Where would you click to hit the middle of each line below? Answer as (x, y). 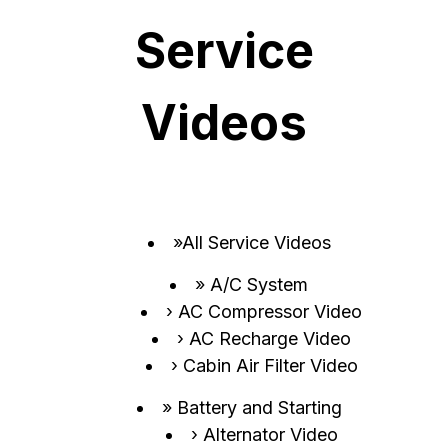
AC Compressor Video (270, 311)
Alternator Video (270, 434)
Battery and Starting (259, 407)
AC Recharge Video (270, 338)
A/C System (259, 284)
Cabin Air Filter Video (270, 365)
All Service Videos (256, 242)
